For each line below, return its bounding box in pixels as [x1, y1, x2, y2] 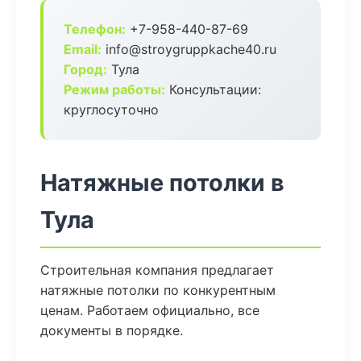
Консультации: [165, 81, 261, 98]
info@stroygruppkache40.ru [102, 41, 276, 57]
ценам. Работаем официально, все [40, 302, 259, 318]
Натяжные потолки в [40, 168, 284, 197]
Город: [64, 61, 107, 77]
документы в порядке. [40, 322, 183, 338]
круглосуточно [64, 102, 159, 118]
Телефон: [64, 21, 126, 37]
